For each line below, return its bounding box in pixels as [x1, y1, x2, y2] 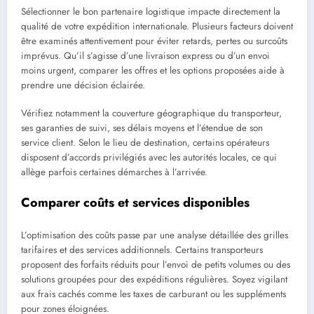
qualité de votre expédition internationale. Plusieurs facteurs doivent [21, 20, 293, 34]
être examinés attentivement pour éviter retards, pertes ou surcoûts [21, 34, 287, 48]
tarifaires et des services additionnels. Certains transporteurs [21, 243, 263, 257]
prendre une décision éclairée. [21, 78, 145, 93]
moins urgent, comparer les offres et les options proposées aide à [21, 64, 285, 78]
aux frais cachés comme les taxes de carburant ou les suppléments [21, 287, 286, 301]
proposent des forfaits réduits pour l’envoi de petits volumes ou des [21, 258, 290, 272]
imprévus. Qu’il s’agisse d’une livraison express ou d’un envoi [21, 49, 270, 63]
